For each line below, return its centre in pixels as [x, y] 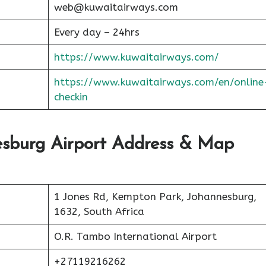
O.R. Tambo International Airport [135, 236]
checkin [71, 96]
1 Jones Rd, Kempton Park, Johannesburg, [155, 197]
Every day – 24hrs [96, 32]
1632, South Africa [99, 211]
